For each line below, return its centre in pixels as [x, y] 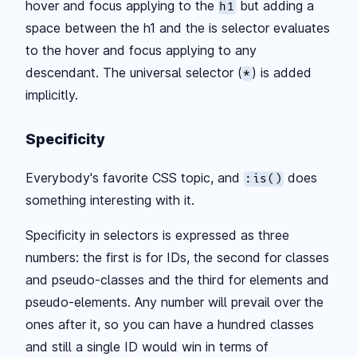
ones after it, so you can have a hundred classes [170, 324]
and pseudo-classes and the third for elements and [177, 279]
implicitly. [52, 94]
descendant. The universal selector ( [134, 72]
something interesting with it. [110, 200]
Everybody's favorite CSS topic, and [135, 177]
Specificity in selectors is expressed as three [157, 235]
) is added [282, 72]
